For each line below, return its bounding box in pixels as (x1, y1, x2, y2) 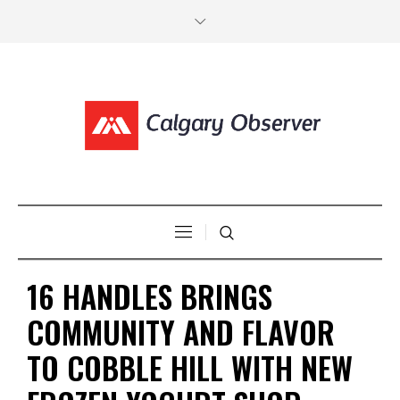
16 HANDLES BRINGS (27, 272, 272, 319)
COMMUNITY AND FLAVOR (27, 308, 335, 354)
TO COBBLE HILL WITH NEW (27, 344, 353, 390)
